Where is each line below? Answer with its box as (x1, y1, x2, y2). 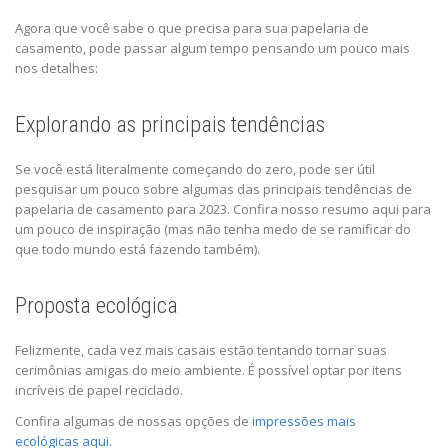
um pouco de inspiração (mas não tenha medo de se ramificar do (15, 219, 411, 238)
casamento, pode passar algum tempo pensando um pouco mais (15, 38, 410, 57)
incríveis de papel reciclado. (15, 380, 183, 399)
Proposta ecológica (15, 292, 178, 318)
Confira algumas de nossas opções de (15, 411, 252, 430)
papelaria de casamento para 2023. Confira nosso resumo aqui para (15, 199, 431, 218)
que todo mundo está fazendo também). (15, 239, 260, 258)
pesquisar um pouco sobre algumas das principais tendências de (15, 179, 412, 198)
